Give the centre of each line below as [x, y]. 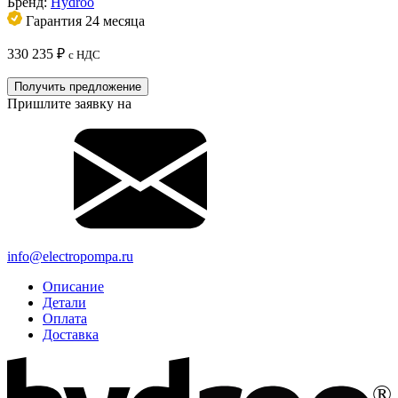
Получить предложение [78, 87]
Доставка [71, 335]
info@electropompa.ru [70, 257]
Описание [73, 287]
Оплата [65, 319]
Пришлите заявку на [69, 104]
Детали [64, 303]
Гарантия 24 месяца [84, 21]
